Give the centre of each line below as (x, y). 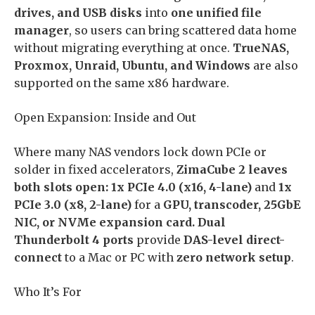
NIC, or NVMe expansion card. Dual (120, 222)
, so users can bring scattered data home (183, 30)
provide (159, 239)
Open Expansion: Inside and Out (105, 117)
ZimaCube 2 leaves (232, 169)
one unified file (216, 12)
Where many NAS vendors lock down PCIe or (140, 152)
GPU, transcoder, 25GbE (232, 204)
